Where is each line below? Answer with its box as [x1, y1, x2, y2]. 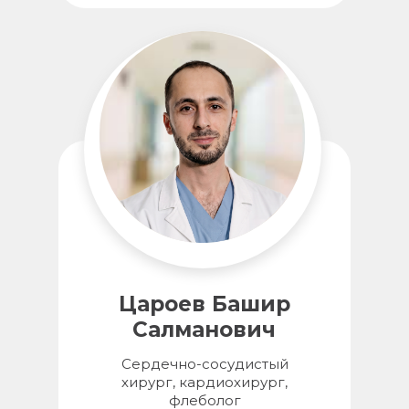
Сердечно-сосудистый [121, 355, 288, 372]
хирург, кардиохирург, [121, 373, 288, 391]
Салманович [132, 317, 276, 342]
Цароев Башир [118, 291, 290, 317]
